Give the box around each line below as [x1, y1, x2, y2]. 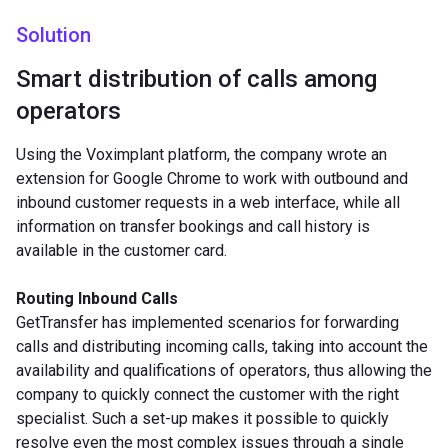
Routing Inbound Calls [16, 288, 182, 308]
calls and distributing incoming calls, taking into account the [16, 336, 428, 356]
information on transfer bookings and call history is [16, 216, 370, 236]
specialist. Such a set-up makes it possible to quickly [16, 408, 389, 428]
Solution [16, 22, 91, 47]
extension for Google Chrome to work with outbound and [16, 168, 408, 188]
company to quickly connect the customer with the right [16, 384, 399, 404]
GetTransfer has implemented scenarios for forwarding [16, 312, 399, 332]
